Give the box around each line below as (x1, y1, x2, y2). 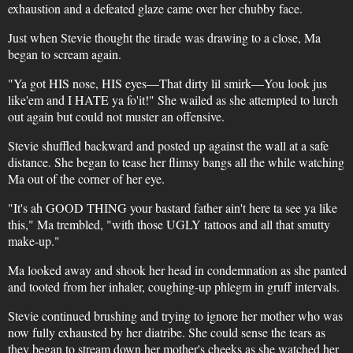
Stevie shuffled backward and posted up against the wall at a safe (7, 137, 329, 154)
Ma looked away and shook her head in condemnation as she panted (7, 262, 347, 278)
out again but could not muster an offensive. (7, 108, 225, 124)
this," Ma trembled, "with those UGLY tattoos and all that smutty (7, 216, 330, 232)
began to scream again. (7, 46, 121, 62)
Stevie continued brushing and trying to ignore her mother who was (7, 307, 343, 324)
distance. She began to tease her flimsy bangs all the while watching (7, 154, 344, 170)
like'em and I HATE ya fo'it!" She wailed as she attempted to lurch (7, 91, 338, 108)
